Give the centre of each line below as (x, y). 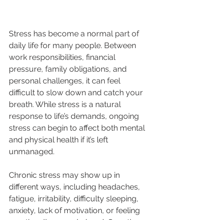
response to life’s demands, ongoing (75, 116)
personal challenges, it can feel (66, 81)
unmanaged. (32, 152)
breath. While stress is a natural (66, 105)
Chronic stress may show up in (65, 175)
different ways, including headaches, (75, 187)
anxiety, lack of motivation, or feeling (75, 211)
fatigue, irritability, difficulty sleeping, (75, 199)
